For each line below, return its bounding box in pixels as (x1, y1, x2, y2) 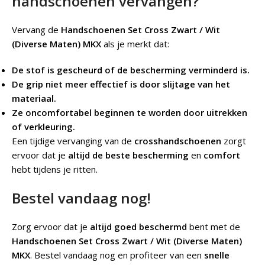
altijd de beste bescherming (68, 149, 189, 161)
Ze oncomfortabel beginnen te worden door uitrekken (12, 106, 247, 119)
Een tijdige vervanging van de (12, 135, 134, 147)
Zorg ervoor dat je (12, 221, 90, 233)
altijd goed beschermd (90, 221, 187, 233)
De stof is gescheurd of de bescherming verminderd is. (12, 64, 250, 76)
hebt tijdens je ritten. (12, 163, 98, 176)
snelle (204, 249, 230, 261)
